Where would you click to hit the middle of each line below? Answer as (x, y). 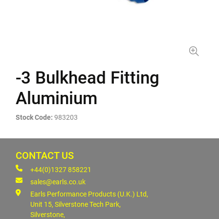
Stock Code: (34, 117)
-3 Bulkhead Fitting (88, 78)
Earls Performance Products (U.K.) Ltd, (89, 194)
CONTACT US (45, 156)
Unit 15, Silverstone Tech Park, (76, 204)
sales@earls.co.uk (58, 182)
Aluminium (56, 99)
